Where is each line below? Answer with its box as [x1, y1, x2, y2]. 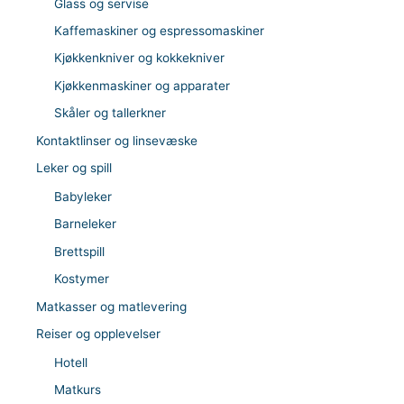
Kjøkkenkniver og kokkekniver [54, 50, 225, 66]
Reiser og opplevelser [36, 326, 161, 341]
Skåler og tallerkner [54, 106, 166, 121]
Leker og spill [36, 160, 112, 175]
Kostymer [54, 271, 109, 287]
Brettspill [54, 243, 105, 259]
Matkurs [54, 382, 101, 398]
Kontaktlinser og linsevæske [36, 133, 197, 148]
